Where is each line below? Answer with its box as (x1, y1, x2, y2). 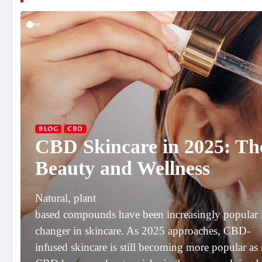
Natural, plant (35, 192, 96, 205)
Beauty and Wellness (35, 157, 210, 180)
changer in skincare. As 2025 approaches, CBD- (35, 225, 250, 237)
